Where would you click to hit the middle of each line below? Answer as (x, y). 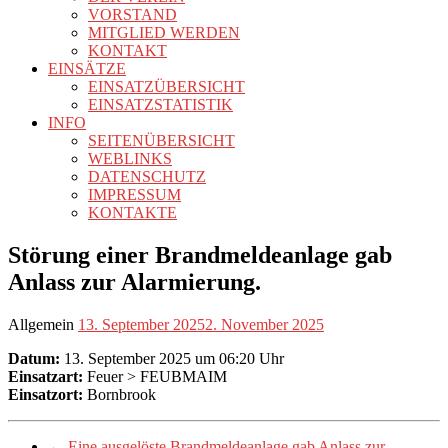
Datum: (34, 358)
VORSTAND (132, 14)
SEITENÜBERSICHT (161, 140)
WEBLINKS (130, 158)
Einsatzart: (45, 376)
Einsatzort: (45, 394)
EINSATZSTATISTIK (160, 104)
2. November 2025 (264, 324)
